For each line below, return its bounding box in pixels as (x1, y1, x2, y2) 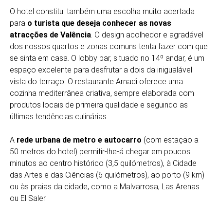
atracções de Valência (10, 30, 91, 39)
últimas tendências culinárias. (10, 112, 108, 121)
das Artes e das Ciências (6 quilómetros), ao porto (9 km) (10, 170, 204, 180)
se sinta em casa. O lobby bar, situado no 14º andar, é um (10, 54, 204, 63)
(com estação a (142, 135, 199, 145)
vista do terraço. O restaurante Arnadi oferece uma (10, 77, 183, 86)
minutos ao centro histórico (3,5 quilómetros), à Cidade (10, 159, 197, 168)
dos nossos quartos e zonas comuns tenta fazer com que (10, 42, 208, 51)
